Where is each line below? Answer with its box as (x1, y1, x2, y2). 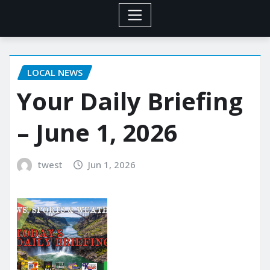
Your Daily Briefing (17, 84, 243, 118)
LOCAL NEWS (27, 66, 83, 78)
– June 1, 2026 (17, 116, 178, 149)
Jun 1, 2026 (88, 159, 136, 171)
